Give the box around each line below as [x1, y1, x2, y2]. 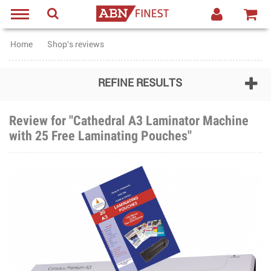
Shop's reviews [45, 40, 104, 49]
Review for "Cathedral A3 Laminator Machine [9, 113, 249, 129]
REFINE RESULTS [98, 78, 182, 90]
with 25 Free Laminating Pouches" [9, 128, 192, 144]
